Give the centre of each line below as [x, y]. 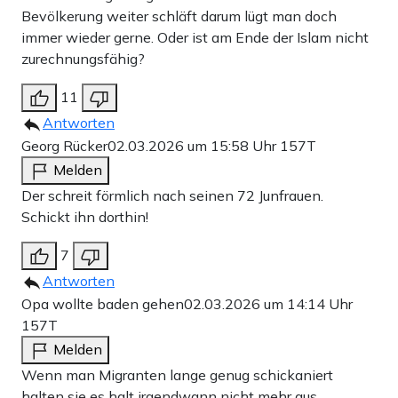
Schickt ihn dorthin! [85, 216]
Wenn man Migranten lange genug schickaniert [177, 374]
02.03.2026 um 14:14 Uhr [268, 303]
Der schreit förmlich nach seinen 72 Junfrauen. [172, 195]
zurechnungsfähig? [83, 58]
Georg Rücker [64, 145]
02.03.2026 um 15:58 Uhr [194, 145]
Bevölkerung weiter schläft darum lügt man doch [179, 16]
